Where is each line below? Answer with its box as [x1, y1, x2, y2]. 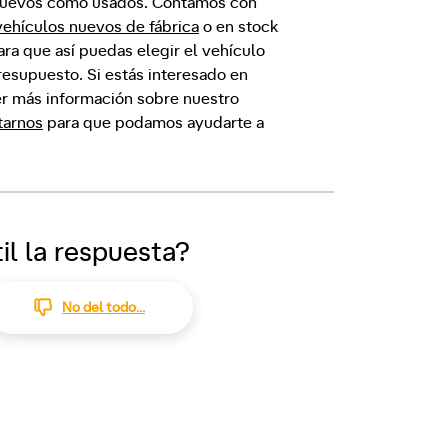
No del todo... [61, 300, 145, 315]
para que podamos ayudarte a [43, 115, 264, 131]
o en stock [199, 19, 278, 35]
